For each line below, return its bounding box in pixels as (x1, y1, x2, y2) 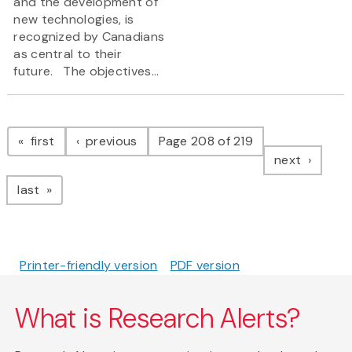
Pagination (6, 108, 133, 142)
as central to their (13, 46, 123, 63)
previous (82, 133, 137, 150)
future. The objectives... (13, 63, 159, 80)
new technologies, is (13, 11, 134, 28)
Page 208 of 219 (158, 133, 254, 150)
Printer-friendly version (20, 257, 158, 274)
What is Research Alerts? (14, 301, 302, 337)
